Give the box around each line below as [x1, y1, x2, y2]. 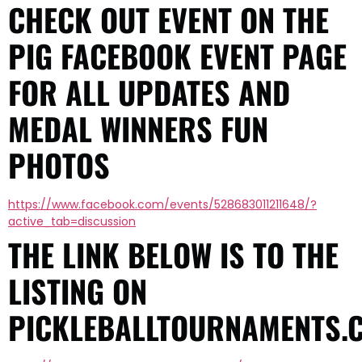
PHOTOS [8, 141, 110, 187]
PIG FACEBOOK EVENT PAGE [8, 32, 347, 78]
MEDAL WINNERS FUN [8, 105, 268, 151]
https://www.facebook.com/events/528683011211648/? [8, 196, 317, 213]
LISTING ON [8, 267, 147, 314]
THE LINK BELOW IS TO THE [8, 231, 339, 277]
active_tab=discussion [8, 213, 136, 229]
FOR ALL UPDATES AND [8, 69, 290, 115]
